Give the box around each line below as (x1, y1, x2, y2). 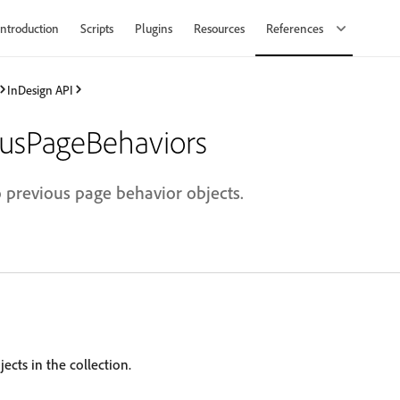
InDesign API (7, 81, 73, 97)
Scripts (80, 21, 113, 36)
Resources (194, 21, 245, 36)
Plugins (135, 21, 172, 36)
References (266, 21, 326, 36)
